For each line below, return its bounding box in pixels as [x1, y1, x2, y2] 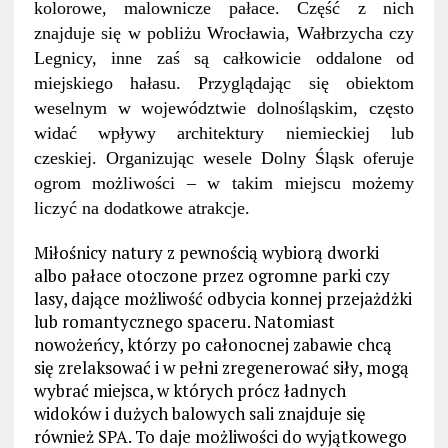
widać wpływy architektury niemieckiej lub [33, 123, 415, 144]
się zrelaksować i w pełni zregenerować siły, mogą [33, 356, 409, 380]
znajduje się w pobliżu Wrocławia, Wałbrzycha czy [33, 23, 415, 44]
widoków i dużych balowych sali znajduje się [33, 402, 366, 426]
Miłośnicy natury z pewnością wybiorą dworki [33, 241, 379, 265]
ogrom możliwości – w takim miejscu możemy [33, 173, 415, 194]
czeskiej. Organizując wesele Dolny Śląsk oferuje [33, 148, 415, 169]
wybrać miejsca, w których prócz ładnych [33, 379, 346, 403]
